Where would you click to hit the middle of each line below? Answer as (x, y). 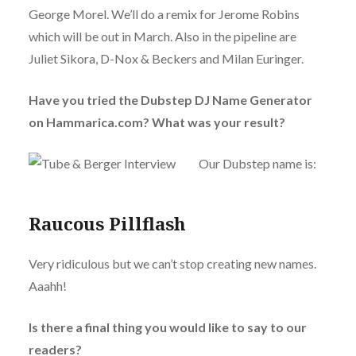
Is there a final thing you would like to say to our (167, 327)
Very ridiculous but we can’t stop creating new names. (172, 264)
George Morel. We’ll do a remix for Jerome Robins (164, 14)
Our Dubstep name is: (257, 164)
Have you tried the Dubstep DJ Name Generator (170, 100)
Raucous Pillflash (107, 224)
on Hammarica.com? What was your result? (157, 122)
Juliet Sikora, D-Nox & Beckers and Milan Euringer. (166, 59)
